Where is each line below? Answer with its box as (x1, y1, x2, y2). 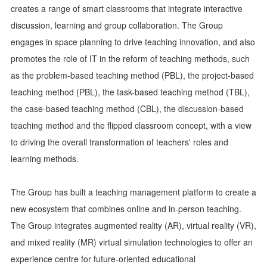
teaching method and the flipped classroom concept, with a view (11, 119, 252, 131)
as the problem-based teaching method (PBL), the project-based (11, 69, 254, 81)
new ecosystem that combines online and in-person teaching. (11, 203, 241, 215)
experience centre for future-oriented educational (11, 253, 195, 265)
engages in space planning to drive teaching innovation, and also (11, 36, 255, 48)
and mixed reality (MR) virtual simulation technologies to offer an (11, 236, 253, 248)
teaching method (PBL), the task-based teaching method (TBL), (11, 86, 250, 98)
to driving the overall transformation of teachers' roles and (11, 136, 228, 148)
